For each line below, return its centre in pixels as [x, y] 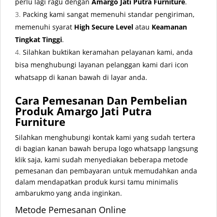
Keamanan [169, 27]
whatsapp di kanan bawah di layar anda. [81, 77]
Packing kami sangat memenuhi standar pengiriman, [109, 15]
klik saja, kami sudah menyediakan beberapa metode [101, 160]
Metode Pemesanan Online [70, 210]
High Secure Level [104, 27]
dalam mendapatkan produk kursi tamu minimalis [97, 182]
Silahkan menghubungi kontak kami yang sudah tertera [105, 138]
